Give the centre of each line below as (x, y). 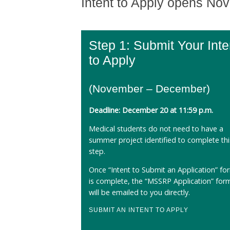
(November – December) (149, 89)
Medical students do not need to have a (156, 128)
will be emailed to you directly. (139, 193)
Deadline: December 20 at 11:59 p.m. (151, 110)
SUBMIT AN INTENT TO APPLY (138, 210)
